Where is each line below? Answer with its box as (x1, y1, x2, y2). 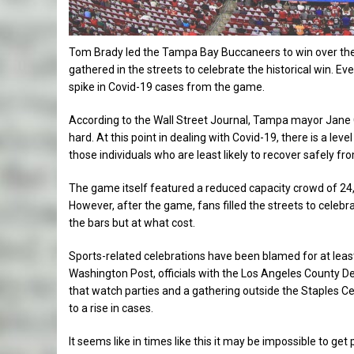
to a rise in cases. (69, 302, 153, 315)
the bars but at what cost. (69, 217, 195, 230)
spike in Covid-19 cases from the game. (69, 81, 265, 94)
